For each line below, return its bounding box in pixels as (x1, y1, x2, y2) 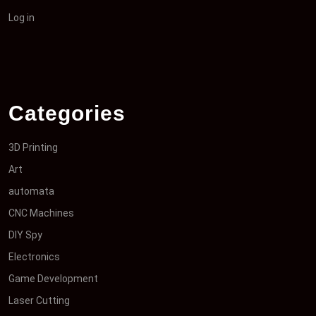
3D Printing (8, 142, 58, 153)
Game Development (8, 273, 98, 284)
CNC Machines (8, 207, 74, 219)
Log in (8, 12, 35, 23)
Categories (8, 102, 126, 125)
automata (8, 186, 54, 197)
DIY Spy (8, 229, 42, 241)
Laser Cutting (8, 295, 70, 306)
